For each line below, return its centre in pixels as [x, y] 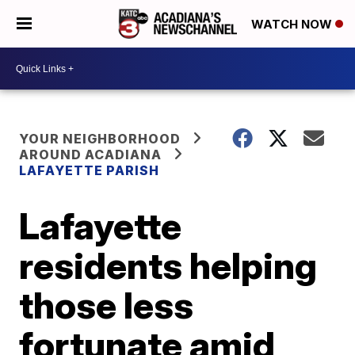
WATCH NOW [293, 25]
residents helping [168, 265]
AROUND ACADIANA [91, 155]
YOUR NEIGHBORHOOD [100, 139]
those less [107, 305]
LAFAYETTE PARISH [90, 170]
